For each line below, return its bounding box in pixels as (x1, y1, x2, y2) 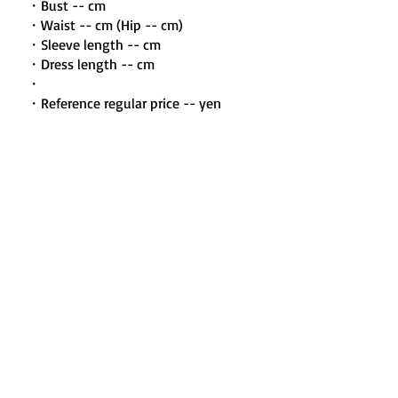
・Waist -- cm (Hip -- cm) (27, 16, 183, 34)
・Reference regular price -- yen (27, 94, 221, 112)
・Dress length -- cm (27, 55, 155, 73)
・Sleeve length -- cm (27, 36, 161, 53)
